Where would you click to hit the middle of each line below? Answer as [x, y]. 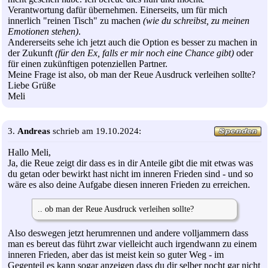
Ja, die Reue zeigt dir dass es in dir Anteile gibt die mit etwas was [130, 163]
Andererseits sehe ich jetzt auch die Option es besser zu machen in [133, 42]
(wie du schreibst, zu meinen [196, 21]
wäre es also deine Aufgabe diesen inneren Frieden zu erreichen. [129, 184]
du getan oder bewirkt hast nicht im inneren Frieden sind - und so [130, 173]
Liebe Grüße [32, 86]
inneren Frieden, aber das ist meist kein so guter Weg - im [116, 255]
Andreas [34, 131]
